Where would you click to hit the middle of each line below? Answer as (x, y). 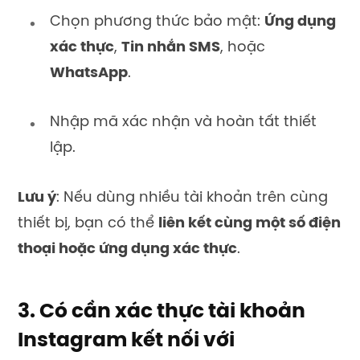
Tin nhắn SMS (171, 47)
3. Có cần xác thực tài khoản (162, 311)
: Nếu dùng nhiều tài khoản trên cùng (192, 198)
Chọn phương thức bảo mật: (157, 22)
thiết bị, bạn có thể (88, 224)
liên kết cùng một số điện (250, 224)
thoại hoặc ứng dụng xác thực (127, 250)
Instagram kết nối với (126, 340)
